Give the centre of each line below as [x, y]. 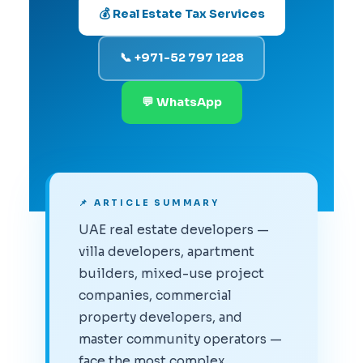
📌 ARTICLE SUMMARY [149, 203]
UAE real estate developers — [174, 229]
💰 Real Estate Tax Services [181, 13]
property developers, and [161, 317]
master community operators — [181, 339]
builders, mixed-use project [172, 273]
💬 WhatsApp [181, 102]
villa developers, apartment [167, 251]
